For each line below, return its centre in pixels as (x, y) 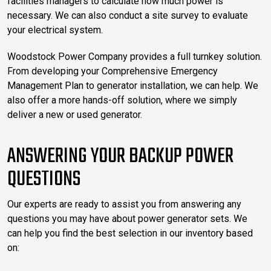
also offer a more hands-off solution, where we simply (122, 100)
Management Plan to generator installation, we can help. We (133, 85)
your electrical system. (55, 30)
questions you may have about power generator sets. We (127, 218)
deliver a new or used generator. (75, 114)
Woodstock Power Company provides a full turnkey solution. (135, 56)
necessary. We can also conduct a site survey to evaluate (128, 15)
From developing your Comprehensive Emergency (113, 71)
